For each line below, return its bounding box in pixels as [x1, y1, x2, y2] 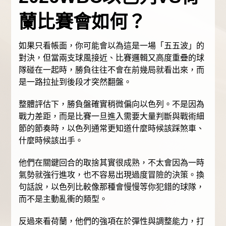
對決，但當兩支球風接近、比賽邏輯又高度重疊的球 [19, 53, 205, 63]
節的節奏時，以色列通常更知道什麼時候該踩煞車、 [19, 124, 205, 133]
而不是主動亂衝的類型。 [19, 195, 108, 204]
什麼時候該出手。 [19, 136, 84, 145]
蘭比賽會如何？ [19, 12, 146, 33]
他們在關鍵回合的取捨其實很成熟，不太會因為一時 [19, 158, 205, 167]
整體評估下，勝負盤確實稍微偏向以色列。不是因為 [19, 100, 205, 109]
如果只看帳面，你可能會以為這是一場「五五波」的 [19, 41, 205, 50]
